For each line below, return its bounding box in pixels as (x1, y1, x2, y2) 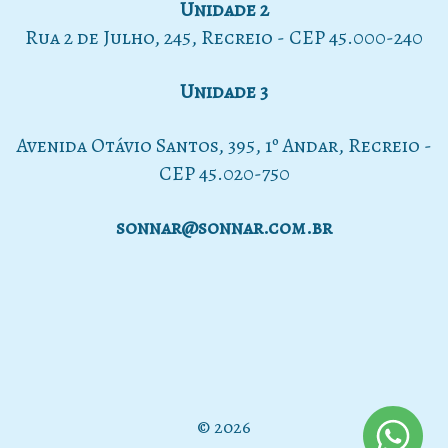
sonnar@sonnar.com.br (116, 213, 332, 241)
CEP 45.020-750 (158, 159, 290, 187)
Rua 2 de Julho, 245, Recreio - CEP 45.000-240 (25, 23, 423, 51)
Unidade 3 (180, 77, 268, 105)
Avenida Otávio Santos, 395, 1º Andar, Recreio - (16, 131, 432, 159)
